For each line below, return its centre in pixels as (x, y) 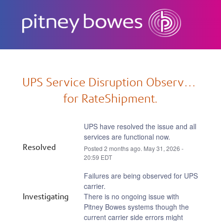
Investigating (45, 196)
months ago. (126, 148)
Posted (94, 148)
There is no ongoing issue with (132, 196)
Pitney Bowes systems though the (137, 207)
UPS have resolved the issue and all (140, 126)
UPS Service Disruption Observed (110, 82)
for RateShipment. (110, 98)
